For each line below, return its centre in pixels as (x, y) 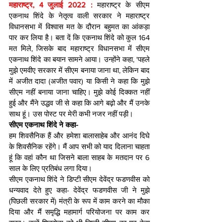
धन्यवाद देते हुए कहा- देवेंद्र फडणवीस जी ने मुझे (79, 190)
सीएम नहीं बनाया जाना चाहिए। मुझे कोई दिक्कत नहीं (79, 92)
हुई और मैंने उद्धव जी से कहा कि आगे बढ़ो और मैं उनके (79, 103)
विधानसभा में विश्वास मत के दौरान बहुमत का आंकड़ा (79, 27)
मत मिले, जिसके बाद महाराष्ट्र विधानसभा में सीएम (79, 49)
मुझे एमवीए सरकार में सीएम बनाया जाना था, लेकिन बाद (79, 70)
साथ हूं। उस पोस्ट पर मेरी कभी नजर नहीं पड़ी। (71, 114)
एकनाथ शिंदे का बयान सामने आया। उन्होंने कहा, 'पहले (79, 59)
